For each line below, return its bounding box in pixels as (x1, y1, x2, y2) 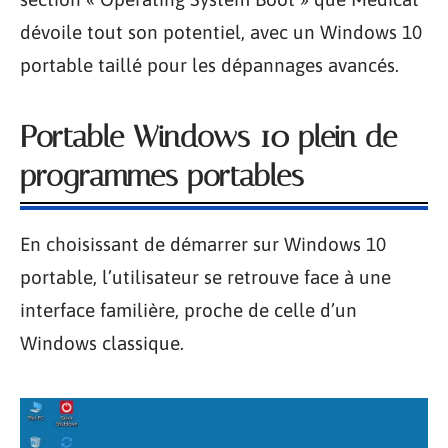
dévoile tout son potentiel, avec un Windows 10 (20, 21, 422, 44)
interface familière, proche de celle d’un (20, 299, 357, 322)
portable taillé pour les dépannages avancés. (20, 54, 399, 77)
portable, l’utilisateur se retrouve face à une (20, 266, 391, 289)
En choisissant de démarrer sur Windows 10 (20, 233, 386, 256)
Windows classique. (20, 332, 184, 355)
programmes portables (20, 158, 304, 195)
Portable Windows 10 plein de (20, 119, 397, 156)
